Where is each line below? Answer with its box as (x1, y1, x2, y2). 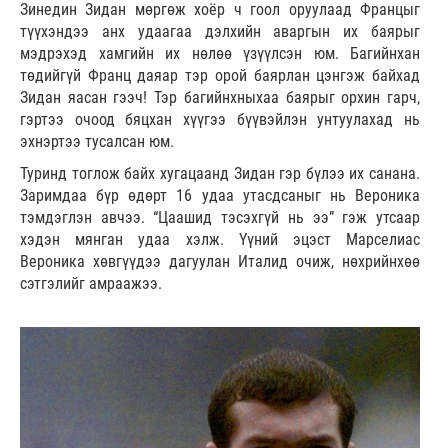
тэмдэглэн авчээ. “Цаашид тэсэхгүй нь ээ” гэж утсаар (20, 208, 420, 228)
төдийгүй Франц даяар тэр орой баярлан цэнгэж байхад (20, 66, 420, 86)
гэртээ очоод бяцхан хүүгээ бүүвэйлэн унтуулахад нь (20, 110, 420, 130)
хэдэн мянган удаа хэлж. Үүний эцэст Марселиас (20, 230, 420, 250)
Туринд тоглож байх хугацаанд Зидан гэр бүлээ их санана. (20, 164, 420, 184)
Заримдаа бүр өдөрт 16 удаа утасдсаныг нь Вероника (20, 186, 420, 206)
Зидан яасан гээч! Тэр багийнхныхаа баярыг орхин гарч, (20, 88, 420, 108)
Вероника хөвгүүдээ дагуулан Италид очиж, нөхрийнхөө (20, 252, 420, 272)
